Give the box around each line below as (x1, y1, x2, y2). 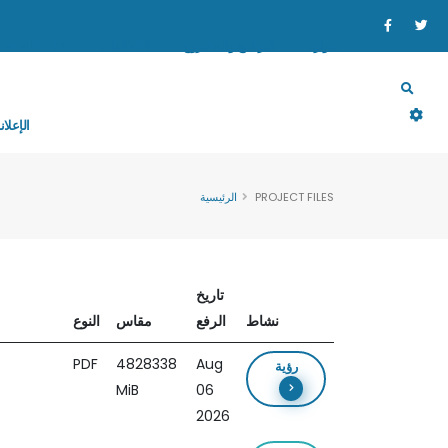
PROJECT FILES (255, 189, 334, 205)
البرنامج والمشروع (183, 36, 275, 55)
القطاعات (99, 36, 150, 55)
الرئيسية (200, 189, 237, 205)
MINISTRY (4, 36, 66, 55)
